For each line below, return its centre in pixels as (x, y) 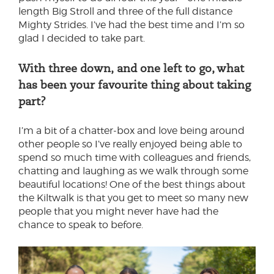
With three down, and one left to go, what (131, 68)
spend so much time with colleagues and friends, (135, 157)
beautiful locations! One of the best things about (132, 184)
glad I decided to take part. (82, 38)
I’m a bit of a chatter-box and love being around (131, 131)
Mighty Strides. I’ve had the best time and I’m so (131, 25)
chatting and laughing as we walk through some (133, 171)
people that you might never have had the (118, 211)
